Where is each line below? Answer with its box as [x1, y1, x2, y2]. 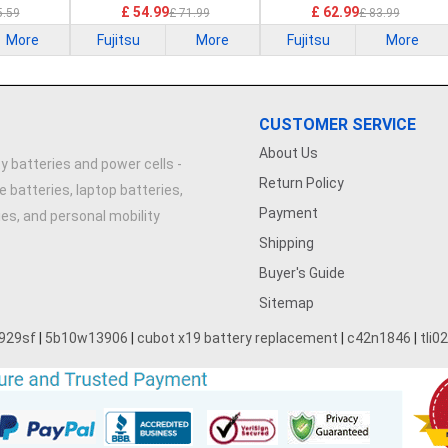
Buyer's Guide [259, 265, 345, 281]
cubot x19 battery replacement [137, 330, 338, 346]
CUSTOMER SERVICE [259, 115, 416, 134]
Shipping [259, 235, 314, 251]
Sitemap [259, 295, 314, 311]
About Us [259, 145, 318, 161]
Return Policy [259, 175, 344, 191]
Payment [259, 205, 318, 221]
